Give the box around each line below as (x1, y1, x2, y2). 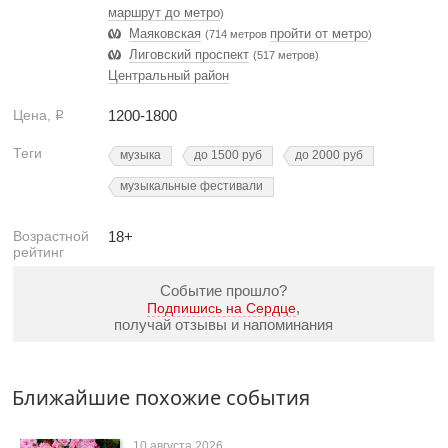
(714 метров (205, 28, 270, 40)
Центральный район (108, 68, 229, 83)
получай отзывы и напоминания (114, 316, 333, 333)
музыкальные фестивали (120, 179, 263, 193)
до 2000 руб (295, 148, 363, 162)
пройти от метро (270, 26, 368, 41)
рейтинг (13, 244, 64, 260)
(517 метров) (253, 49, 319, 61)
